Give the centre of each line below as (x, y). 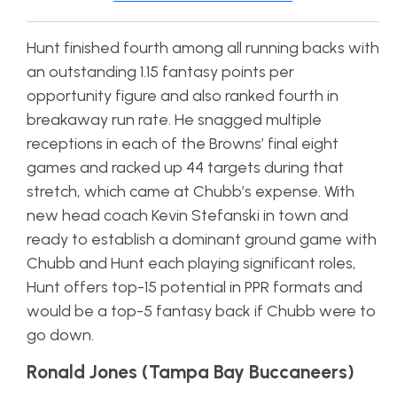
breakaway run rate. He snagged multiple (174, 120)
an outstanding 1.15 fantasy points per (160, 72)
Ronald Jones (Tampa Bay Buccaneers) (193, 372)
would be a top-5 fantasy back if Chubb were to (201, 311)
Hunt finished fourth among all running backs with (203, 48)
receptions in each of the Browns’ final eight (183, 144)
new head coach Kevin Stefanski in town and (187, 216)
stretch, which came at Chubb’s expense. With (191, 192)
